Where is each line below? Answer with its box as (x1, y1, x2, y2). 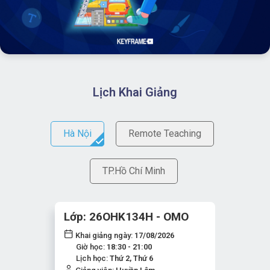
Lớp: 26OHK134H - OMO (64, 210, 189, 224)
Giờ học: (76, 242, 107, 251)
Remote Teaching (128, 128, 201, 139)
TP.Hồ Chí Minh (102, 165, 165, 177)
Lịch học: (76, 254, 110, 263)
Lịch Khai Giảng (93, 85, 177, 99)
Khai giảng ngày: (74, 231, 134, 240)
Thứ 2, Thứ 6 (110, 254, 153, 263)
